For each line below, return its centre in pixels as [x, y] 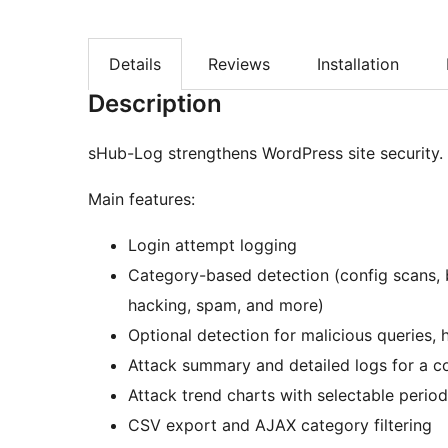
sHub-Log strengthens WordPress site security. [265, 153]
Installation [358, 64]
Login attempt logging [212, 245]
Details [135, 64]
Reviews [239, 64]
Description [155, 104]
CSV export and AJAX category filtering [280, 425]
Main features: [141, 199]
